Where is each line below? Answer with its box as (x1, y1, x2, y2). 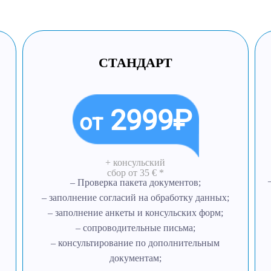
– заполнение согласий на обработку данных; (41, 192, 229, 203)
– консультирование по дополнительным (51, 238, 220, 248)
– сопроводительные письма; (75, 223, 195, 233)
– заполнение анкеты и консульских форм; (47, 207, 223, 218)
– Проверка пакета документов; (70, 177, 201, 188)
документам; (109, 253, 162, 263)
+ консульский (105, 157, 166, 168)
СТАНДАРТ (98, 55, 172, 70)
